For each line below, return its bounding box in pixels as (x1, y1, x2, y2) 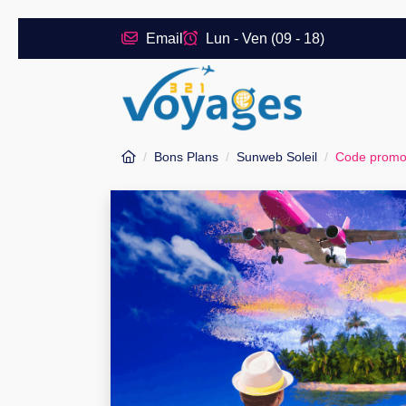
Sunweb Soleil (237, 150, 317, 164)
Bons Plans (154, 150, 218, 164)
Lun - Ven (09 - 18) (202, 31, 324, 46)
